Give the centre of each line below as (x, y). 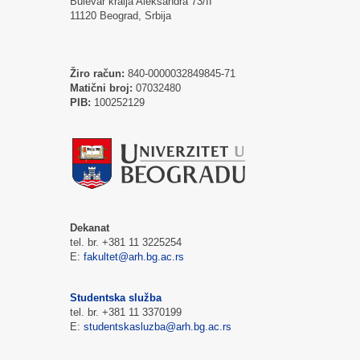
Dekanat (90, 227)
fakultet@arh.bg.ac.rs (134, 256)
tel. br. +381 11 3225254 (126, 242)
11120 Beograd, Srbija (121, 15)
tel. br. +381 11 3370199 (126, 312)
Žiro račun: (97, 73)
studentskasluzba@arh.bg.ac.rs (157, 326)
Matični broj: (101, 88)
